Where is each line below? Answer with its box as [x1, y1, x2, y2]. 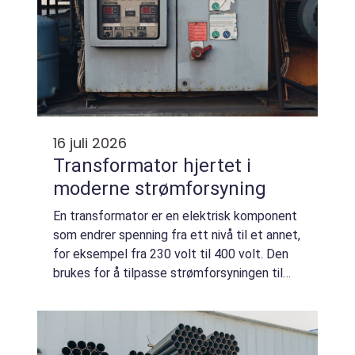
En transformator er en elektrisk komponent [53, 208, 297, 223]
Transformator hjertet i [53, 155, 183, 177]
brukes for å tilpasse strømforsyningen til [53, 265, 283, 281]
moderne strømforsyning [53, 177, 266, 200]
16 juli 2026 [53, 133, 127, 153]
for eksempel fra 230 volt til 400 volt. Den [53, 246, 288, 261]
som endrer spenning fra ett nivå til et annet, [53, 227, 300, 242]
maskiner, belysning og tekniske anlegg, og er [53, 284, 302, 300]
